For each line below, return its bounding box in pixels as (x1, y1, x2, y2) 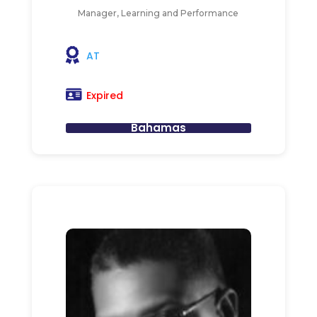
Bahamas (130, 120, 186, 135)
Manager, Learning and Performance (78, 7, 239, 18)
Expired (86, 88, 124, 103)
